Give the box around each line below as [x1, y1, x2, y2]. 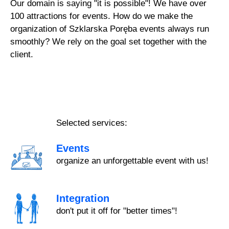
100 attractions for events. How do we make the [10, 11, 193, 21]
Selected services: [56, 118, 128, 128]
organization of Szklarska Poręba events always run [10, 24, 210, 34]
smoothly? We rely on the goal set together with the [10, 36, 207, 47]
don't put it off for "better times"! [56, 206, 178, 216]
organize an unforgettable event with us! [56, 156, 209, 166]
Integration [56, 193, 110, 204]
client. [10, 49, 34, 59]
